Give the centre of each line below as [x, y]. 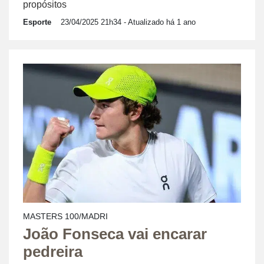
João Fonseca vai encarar [115, 234]
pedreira [53, 252]
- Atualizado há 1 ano [159, 22]
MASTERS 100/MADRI [65, 217]
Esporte [37, 22]
